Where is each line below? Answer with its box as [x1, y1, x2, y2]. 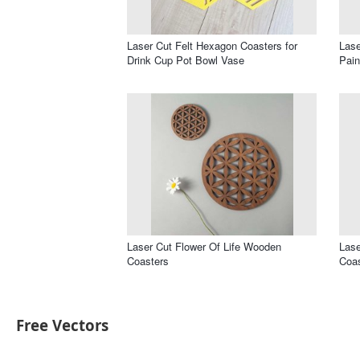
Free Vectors [16, 315, 108, 336]
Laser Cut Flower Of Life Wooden [127, 238, 281, 254]
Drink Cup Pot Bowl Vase [127, 51, 244, 67]
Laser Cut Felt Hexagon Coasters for [127, 37, 297, 53]
